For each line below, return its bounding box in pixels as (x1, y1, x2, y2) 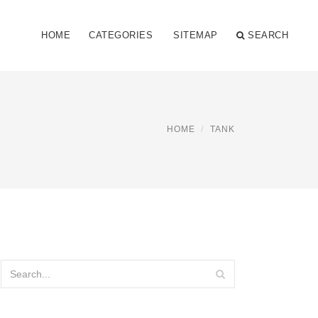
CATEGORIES (89, 30, 153, 40)
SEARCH (248, 30, 288, 40)
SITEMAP (173, 30, 218, 40)
